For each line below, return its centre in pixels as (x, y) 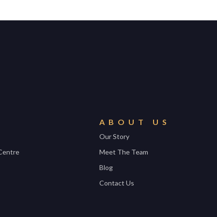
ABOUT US (135, 122)
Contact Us (116, 183)
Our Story (114, 136)
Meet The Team (124, 152)
